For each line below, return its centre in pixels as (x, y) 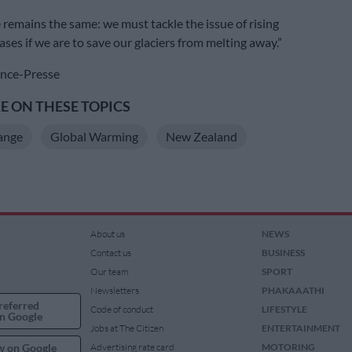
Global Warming (94, 137)
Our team (110, 272)
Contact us (111, 253)
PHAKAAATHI (293, 291)
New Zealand (201, 137)
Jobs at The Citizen (127, 328)
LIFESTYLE (284, 310)
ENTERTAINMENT (301, 328)
